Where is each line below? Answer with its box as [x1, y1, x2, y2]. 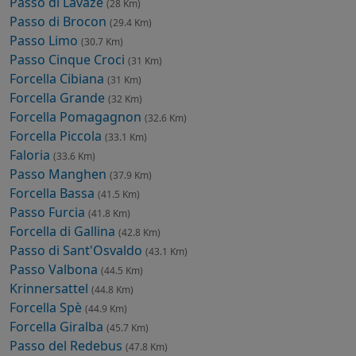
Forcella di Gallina [10, 222, 118, 240]
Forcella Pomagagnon [10, 107, 145, 126]
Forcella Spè [10, 298, 85, 316]
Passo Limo [10, 31, 81, 49]
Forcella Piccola [10, 126, 105, 145]
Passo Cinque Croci [10, 50, 128, 68]
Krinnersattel [10, 279, 91, 297]
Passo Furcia [10, 203, 88, 221]
